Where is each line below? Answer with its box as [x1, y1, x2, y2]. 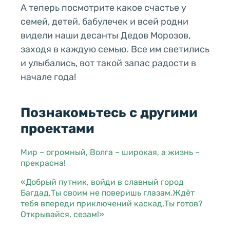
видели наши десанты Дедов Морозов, [21, 29, 190, 41]
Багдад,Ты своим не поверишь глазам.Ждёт [21, 187, 195, 198]
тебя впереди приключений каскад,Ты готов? [21, 198, 203, 208]
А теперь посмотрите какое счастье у [21, 2, 186, 13]
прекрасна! [21, 158, 66, 168]
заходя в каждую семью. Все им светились [21, 43, 209, 55]
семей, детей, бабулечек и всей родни [21, 15, 188, 27]
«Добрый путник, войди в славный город [21, 177, 184, 187]
